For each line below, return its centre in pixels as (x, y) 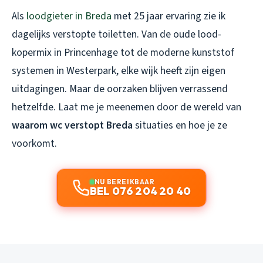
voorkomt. (34, 143)
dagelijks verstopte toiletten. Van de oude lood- (117, 34)
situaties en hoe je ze (180, 125)
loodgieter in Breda (69, 16)
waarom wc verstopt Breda (72, 125)
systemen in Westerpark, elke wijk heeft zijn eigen (119, 70)
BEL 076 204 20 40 (140, 191)
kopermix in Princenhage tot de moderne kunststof (123, 52)
